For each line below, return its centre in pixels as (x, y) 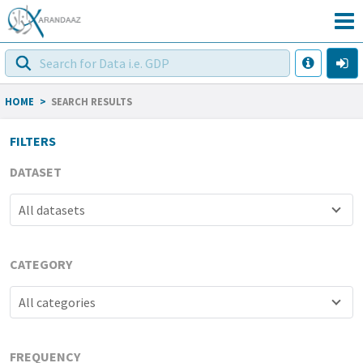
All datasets (52, 209)
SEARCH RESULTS (92, 101)
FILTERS (33, 141)
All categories (57, 302)
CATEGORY (41, 264)
